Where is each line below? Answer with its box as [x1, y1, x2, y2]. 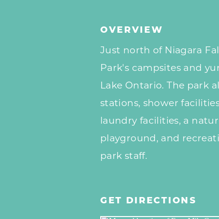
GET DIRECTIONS [100, 197, 197, 206]
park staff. [100, 150, 148, 162]
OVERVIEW [100, 26, 163, 36]
